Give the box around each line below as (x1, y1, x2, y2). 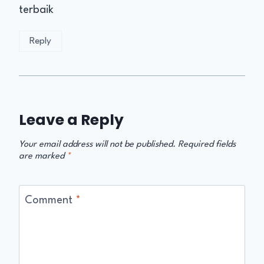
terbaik (19, 5, 54, 16)
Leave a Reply (19, 110, 124, 131)
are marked (19, 152, 67, 161)
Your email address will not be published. (19, 140, 176, 150)
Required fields (178, 140, 236, 150)
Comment (25, 195, 75, 206)
